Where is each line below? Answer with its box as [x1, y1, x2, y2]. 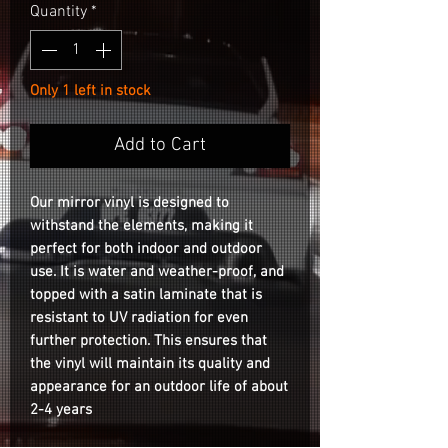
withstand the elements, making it [30, 217, 253, 235]
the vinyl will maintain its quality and [30, 355, 270, 373]
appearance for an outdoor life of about [30, 378, 288, 396]
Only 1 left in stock [30, 82, 151, 100]
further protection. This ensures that [30, 332, 267, 350]
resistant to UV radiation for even [30, 309, 248, 327]
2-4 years [30, 401, 92, 419]
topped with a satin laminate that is [30, 286, 262, 304]
